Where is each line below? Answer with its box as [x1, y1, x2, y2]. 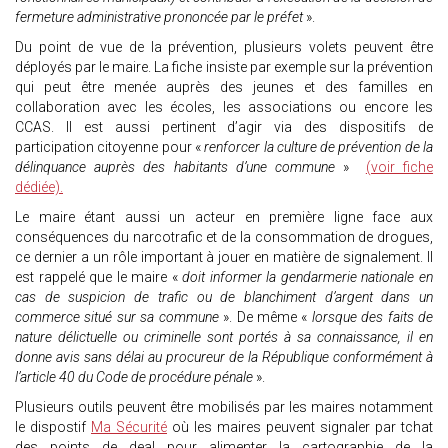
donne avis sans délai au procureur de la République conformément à [15, 349, 433, 366]
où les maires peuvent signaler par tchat [167, 419, 433, 436]
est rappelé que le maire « [15, 269, 178, 286]
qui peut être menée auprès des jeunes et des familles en [15, 79, 433, 96]
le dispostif [15, 419, 91, 436]
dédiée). [15, 179, 63, 196]
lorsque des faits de [311, 309, 434, 326]
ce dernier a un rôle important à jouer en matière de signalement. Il [15, 249, 433, 266]
